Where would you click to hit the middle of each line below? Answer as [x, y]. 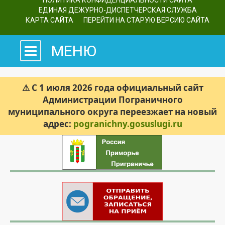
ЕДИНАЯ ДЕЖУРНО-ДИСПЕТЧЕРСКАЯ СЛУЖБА [118, 10]
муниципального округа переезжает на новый [113, 111]
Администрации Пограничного [113, 99]
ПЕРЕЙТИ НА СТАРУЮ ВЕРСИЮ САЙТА [146, 20]
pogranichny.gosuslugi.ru [128, 124]
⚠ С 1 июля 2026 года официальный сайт [113, 87]
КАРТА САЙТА [49, 20]
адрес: [58, 124]
